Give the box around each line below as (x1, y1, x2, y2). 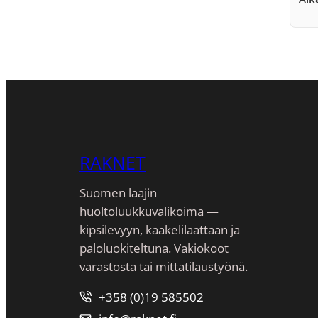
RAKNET (79, 150, 146, 175)
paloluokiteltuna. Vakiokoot (79, 239, 229, 256)
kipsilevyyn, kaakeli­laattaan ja (79, 221, 240, 238)
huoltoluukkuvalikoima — (79, 202, 219, 219)
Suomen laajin (79, 184, 157, 201)
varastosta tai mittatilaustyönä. (79, 258, 248, 275)
